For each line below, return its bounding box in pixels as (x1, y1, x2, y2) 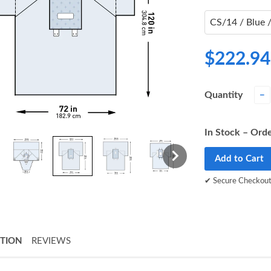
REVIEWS (31, 237, 71, 246)
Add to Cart (215, 154, 264, 163)
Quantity (204, 90, 243, 100)
